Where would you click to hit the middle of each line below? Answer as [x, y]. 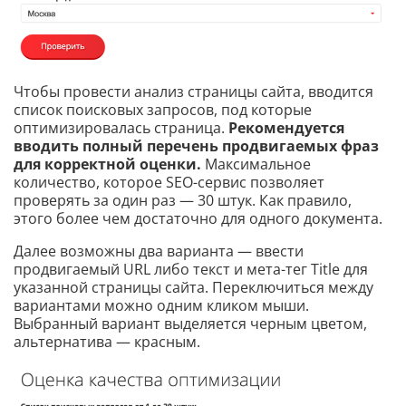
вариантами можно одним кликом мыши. [161, 305]
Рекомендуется [286, 127]
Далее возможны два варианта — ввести [159, 251]
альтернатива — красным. [107, 341]
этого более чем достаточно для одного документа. [198, 218]
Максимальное [256, 164]
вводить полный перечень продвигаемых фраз [196, 145]
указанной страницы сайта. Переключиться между [193, 287]
